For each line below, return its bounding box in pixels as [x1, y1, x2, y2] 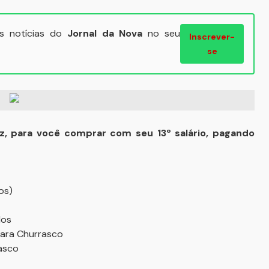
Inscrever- [189, 31, 235, 42]
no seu [142, 27, 181, 40]
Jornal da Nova [67, 27, 143, 40]
